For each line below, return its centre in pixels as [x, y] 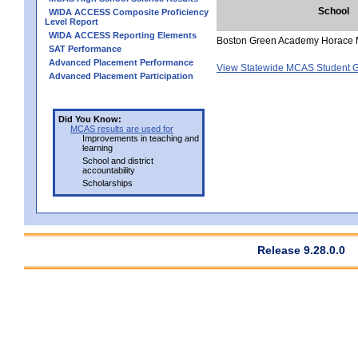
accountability [109, 170]
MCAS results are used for [122, 128]
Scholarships [107, 183]
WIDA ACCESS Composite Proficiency [129, 12]
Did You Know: [90, 119]
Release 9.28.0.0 [301, 250]
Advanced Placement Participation [121, 76]
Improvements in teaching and [141, 138]
